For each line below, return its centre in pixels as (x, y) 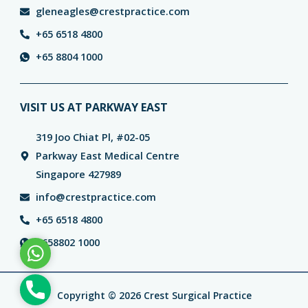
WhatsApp (60, 252)
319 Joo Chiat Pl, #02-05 (92, 137)
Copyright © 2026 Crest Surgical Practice (154, 296)
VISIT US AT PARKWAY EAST (94, 108)
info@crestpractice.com (96, 197)
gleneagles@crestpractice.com (112, 11)
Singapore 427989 (78, 174)
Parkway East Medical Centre (107, 156)
